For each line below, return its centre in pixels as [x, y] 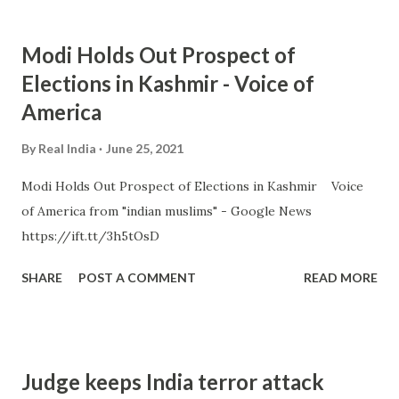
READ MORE [341, 277]
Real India [67, 148]
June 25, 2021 [145, 148]
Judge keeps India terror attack [173, 382]
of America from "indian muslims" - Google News [167, 211]
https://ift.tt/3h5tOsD [90, 236]
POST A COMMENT [137, 277]
